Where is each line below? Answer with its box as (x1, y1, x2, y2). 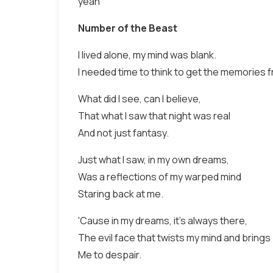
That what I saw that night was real (78, 109, 230, 122)
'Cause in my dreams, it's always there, (78, 214, 247, 227)
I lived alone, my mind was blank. (78, 48, 216, 62)
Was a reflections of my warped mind (78, 170, 241, 183)
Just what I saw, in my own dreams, (78, 153, 229, 166)
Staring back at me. (78, 187, 163, 200)
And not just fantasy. (78, 126, 169, 140)
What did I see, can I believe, (78, 92, 201, 105)
